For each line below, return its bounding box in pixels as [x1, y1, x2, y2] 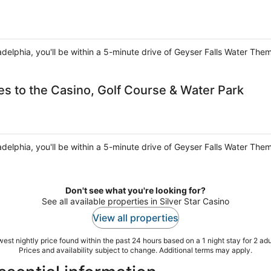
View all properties [93, 212, 178, 224]
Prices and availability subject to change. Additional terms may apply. [19, 246, 252, 255]
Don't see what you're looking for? [65, 185, 206, 196]
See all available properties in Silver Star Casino [42, 196, 229, 207]
